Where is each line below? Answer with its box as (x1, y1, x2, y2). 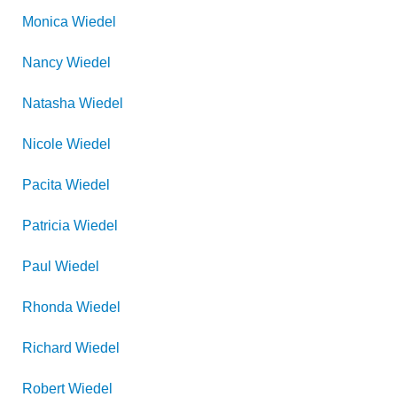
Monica (22, 14, 68, 29)
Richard (22, 340, 72, 355)
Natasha (22, 96, 75, 111)
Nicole (22, 136, 63, 152)
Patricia (22, 218, 70, 233)
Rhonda (22, 300, 73, 315)
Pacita (22, 177, 62, 192)
